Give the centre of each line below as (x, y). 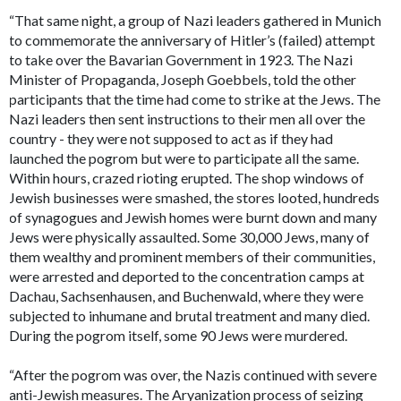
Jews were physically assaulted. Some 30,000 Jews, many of (190, 237)
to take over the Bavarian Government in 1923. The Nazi (181, 60)
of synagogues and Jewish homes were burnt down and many (193, 218)
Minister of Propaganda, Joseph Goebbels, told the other (183, 80)
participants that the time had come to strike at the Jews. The (195, 99)
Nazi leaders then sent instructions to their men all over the (188, 119)
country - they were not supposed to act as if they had (171, 139)
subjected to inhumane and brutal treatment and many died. (190, 316)
